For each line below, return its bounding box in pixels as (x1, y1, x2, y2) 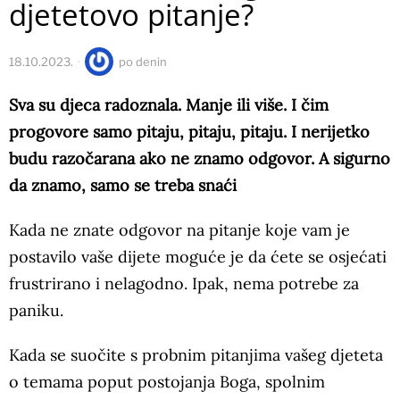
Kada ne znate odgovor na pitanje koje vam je (9, 219, 350, 240)
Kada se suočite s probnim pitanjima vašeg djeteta (9, 344, 383, 365)
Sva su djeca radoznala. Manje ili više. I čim (9, 94, 329, 115)
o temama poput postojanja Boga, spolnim (9, 371, 325, 392)
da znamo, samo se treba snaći (9, 174, 237, 196)
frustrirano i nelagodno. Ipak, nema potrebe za (9, 272, 359, 294)
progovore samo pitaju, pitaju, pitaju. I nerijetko (9, 121, 370, 142)
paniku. (9, 299, 63, 321)
